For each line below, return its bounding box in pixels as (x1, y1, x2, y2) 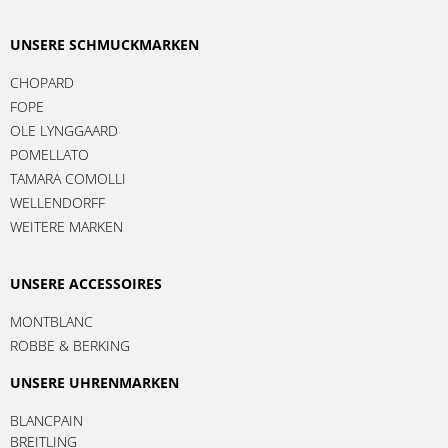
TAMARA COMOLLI (10, 168, 126, 188)
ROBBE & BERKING (10, 335, 130, 355)
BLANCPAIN (10, 410, 83, 430)
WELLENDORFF (10, 192, 105, 212)
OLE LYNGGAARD (10, 120, 118, 140)
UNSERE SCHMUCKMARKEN (10, 34, 199, 54)
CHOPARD (10, 72, 74, 92)
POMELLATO (10, 144, 89, 164)
